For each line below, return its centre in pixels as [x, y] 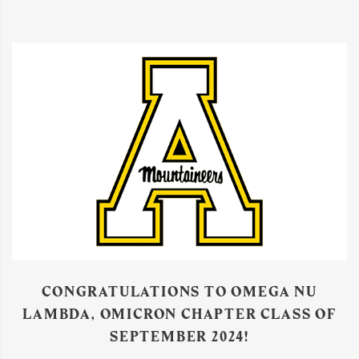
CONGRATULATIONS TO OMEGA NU [179, 291]
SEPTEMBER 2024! [179, 336]
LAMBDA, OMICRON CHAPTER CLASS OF [179, 314]
